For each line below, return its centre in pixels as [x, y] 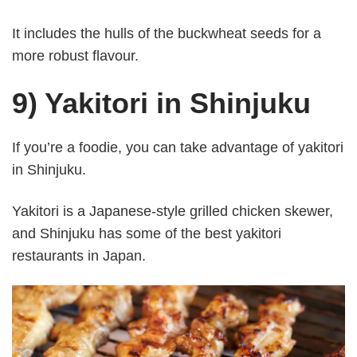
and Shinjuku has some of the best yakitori [147, 233]
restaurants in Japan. [79, 255]
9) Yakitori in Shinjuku [161, 104]
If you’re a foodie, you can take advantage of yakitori [178, 148]
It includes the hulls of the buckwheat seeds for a [167, 34]
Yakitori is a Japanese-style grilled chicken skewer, [173, 211]
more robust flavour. [75, 56]
